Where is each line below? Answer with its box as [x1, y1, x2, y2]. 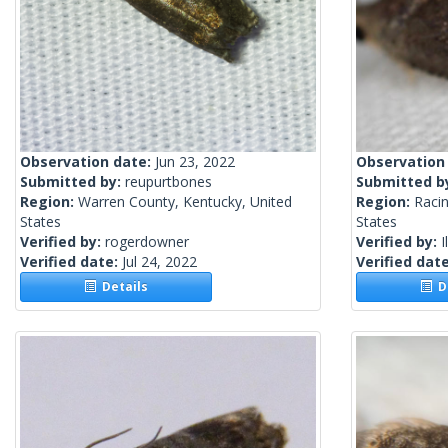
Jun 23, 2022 [155, 152, 235, 172]
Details [96, 278, 149, 296]
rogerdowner [105, 232, 189, 252]
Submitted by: [20, 172, 125, 192]
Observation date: [20, 152, 155, 172]
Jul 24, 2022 [122, 252, 197, 272]
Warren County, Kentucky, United [78, 192, 292, 212]
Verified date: [20, 252, 122, 272]
